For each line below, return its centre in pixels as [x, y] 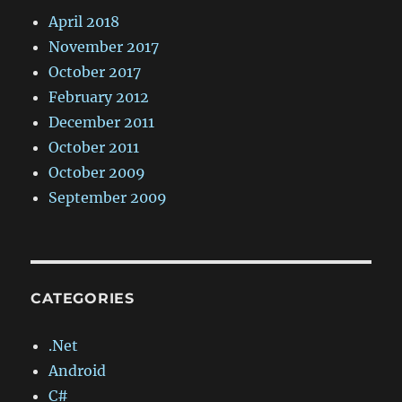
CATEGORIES [83, 299]
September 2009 [108, 198]
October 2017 [95, 72]
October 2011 [94, 148]
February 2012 [99, 97]
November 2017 [104, 47]
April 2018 [84, 22]
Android [78, 371]
